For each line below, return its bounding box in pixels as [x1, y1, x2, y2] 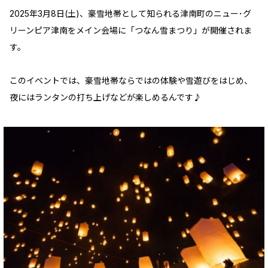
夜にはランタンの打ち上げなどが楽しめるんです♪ [10, 92, 202, 103]
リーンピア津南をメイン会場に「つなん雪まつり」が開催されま [10, 25, 252, 36]
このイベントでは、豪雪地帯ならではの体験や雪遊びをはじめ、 [10, 75, 252, 86]
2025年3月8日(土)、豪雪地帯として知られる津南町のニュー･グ [10, 8, 251, 19]
